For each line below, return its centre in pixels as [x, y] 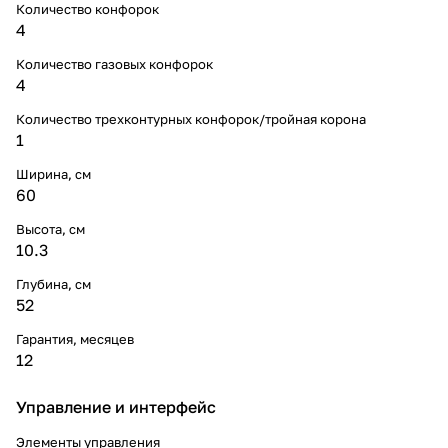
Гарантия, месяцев [75, 338]
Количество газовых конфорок [114, 63]
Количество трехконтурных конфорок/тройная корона [191, 118]
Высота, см [50, 228]
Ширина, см [53, 173]
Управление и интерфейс [116, 406]
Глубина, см [53, 283]
